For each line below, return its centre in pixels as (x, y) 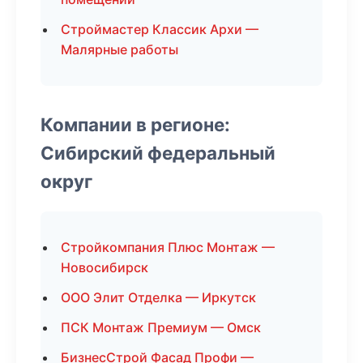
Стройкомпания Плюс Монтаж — (168, 247)
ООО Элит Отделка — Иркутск (158, 297)
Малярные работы (120, 49)
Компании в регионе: (135, 124)
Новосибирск (105, 267)
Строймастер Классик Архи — (160, 29)
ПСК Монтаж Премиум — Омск (161, 327)
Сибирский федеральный (158, 153)
